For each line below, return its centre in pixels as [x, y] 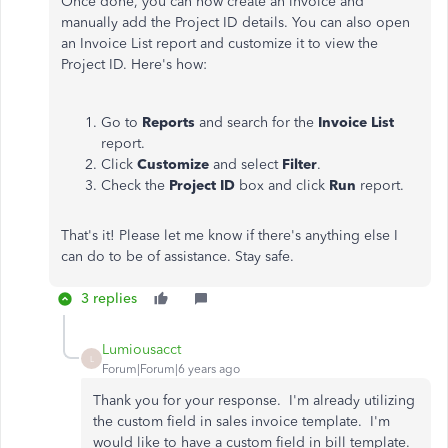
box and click [282, 185]
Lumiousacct [141, 349]
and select [247, 164]
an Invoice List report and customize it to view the [219, 43]
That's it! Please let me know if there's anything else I [229, 235]
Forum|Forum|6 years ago [171, 369]
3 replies [109, 298]
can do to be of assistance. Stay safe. [177, 256]
